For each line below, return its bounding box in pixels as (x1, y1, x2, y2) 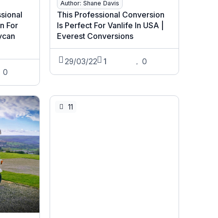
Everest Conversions (56, 31, 133, 41)
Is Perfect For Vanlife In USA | (56, 20, 164, 31)
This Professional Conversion (56, 10, 164, 20)
